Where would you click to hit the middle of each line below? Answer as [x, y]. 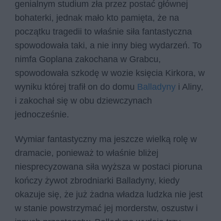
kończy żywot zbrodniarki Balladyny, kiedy [97, 180]
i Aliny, [189, 87]
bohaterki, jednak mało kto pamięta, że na [97, 18]
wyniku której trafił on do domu [76, 87]
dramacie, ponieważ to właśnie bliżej [87, 153]
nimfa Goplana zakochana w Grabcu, [88, 59]
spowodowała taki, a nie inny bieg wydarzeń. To [108, 46]
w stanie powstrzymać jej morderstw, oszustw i [106, 208]
